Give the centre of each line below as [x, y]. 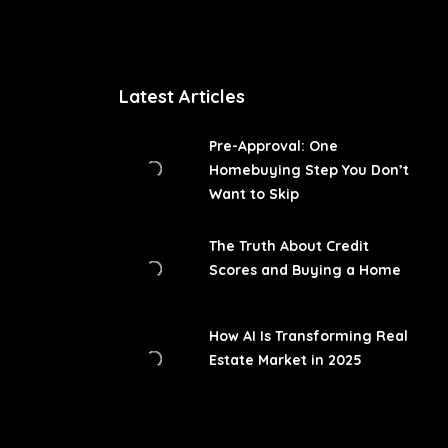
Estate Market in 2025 [285, 360]
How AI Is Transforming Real [308, 336]
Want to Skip [253, 194]
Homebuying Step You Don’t [308, 170]
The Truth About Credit [288, 246]
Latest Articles [181, 96]
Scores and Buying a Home [304, 270]
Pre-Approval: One [273, 146]
